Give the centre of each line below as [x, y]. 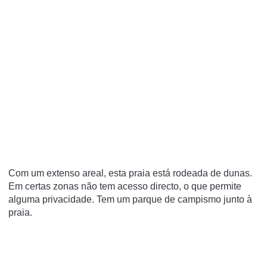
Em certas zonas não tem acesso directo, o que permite [125, 186]
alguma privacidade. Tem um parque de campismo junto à [130, 199]
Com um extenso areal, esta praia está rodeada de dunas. [130, 173]
